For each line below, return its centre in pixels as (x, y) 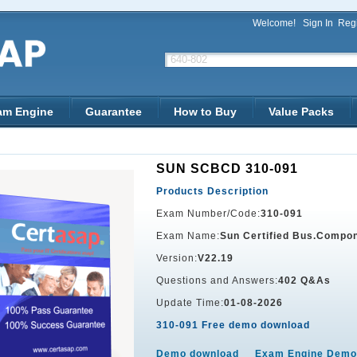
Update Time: (190, 303)
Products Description (212, 191)
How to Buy (205, 112)
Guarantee (114, 112)
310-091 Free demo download (233, 325)
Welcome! (278, 23)
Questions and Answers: (217, 280)
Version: (177, 258)
